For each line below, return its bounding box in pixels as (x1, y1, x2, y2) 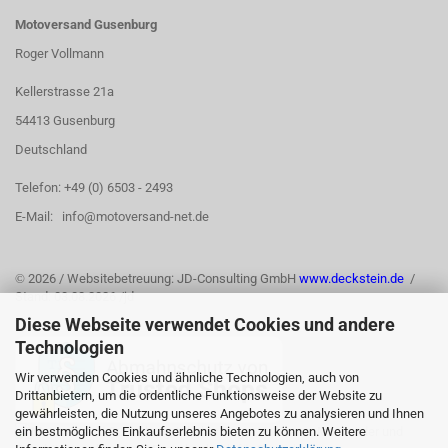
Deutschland (15, 142, 87, 157)
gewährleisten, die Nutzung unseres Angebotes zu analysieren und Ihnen (15, 406, 424, 421)
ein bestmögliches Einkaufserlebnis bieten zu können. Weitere (15, 424, 366, 439)
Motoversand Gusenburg (15, 17, 157, 32)
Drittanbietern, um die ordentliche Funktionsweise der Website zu (15, 388, 382, 403)
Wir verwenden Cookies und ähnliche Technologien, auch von (15, 370, 359, 385)
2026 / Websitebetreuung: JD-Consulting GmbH (28, 271, 299, 286)
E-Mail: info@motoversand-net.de (15, 209, 209, 224)
